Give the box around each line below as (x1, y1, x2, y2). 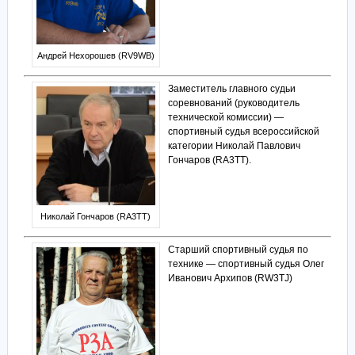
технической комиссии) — (167, 112, 284, 124)
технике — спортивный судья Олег (167, 258, 324, 270)
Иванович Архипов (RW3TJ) (167, 273, 292, 284)
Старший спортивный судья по (167, 244, 308, 256)
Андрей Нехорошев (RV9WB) (36, 51, 155, 61)
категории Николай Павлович (167, 140, 300, 152)
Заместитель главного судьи (167, 83, 296, 95)
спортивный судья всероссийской (167, 126, 319, 138)
